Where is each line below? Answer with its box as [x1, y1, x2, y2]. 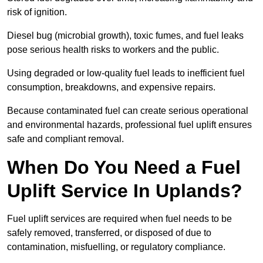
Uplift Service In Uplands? [7, 180, 242, 202]
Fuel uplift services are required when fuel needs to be [7, 214, 232, 224]
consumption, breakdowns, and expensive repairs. [7, 82, 215, 93]
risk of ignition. [7, 7, 67, 18]
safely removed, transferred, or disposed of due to [7, 228, 211, 238]
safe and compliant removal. [7, 134, 124, 144]
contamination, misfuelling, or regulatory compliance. [7, 242, 228, 252]
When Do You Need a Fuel [7, 157, 241, 178]
